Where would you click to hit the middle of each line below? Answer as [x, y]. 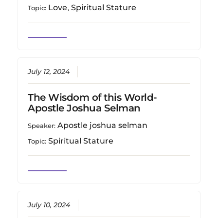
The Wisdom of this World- [92, 98]
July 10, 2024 [49, 205]
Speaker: [43, 126]
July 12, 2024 [49, 72]
